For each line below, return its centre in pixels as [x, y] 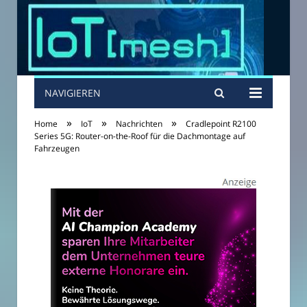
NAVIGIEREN [73, 93]
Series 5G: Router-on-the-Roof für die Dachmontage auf [140, 136]
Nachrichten [139, 124]
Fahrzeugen [57, 148]
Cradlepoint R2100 [221, 124]
